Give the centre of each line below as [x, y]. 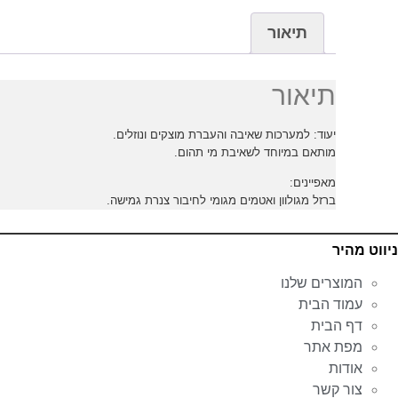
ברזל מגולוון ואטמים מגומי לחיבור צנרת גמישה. [221, 201]
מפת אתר [333, 347]
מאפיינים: [313, 183]
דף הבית [337, 326]
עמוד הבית [330, 305]
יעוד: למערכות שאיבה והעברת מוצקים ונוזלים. [224, 134]
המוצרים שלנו [322, 283]
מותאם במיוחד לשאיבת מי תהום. [255, 152]
